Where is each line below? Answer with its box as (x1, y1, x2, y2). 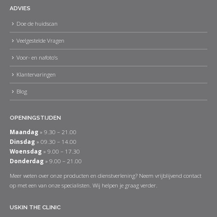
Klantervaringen (16, 70, 56, 78)
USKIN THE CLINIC (10, 204, 61, 211)
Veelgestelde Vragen (16, 36, 64, 45)
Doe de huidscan (16, 19, 58, 28)
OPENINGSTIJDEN (10, 114, 61, 121)
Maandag (10, 128, 38, 136)
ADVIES (10, 5, 31, 12)
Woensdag (10, 147, 42, 155)
